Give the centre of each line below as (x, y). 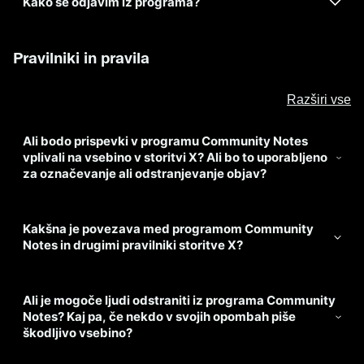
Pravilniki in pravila (81, 58)
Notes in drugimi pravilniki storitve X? (133, 245)
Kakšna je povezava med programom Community (168, 229)
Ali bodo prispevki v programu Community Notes (165, 141)
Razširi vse (319, 100)
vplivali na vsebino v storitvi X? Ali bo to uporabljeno (175, 157)
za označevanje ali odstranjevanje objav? (145, 173)
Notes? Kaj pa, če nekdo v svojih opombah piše (159, 316)
